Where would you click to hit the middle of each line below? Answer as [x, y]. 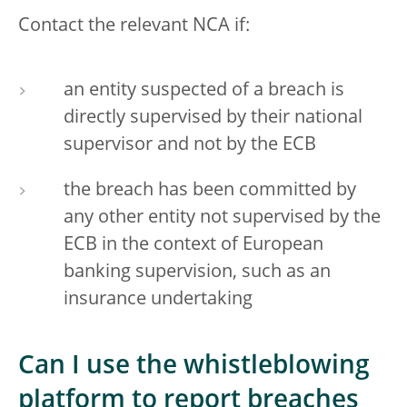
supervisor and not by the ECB [190, 145]
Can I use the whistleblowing [194, 367]
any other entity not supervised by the [222, 218]
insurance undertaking [158, 300]
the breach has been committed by [210, 191]
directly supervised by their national [213, 118]
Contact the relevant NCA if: [134, 26]
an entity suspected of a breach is [204, 91]
